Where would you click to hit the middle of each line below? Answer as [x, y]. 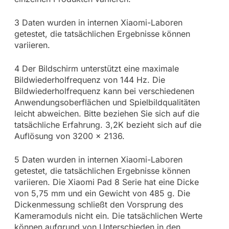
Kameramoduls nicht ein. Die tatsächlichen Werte [108, 216]
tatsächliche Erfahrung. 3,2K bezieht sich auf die [108, 125]
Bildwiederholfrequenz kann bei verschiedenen [104, 91]
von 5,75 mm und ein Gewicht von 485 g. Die [102, 193]
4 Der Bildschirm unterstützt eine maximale [96, 69]
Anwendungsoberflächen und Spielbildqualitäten [107, 102]
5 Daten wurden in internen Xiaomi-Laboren [98, 160]
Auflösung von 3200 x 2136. [69, 136]
